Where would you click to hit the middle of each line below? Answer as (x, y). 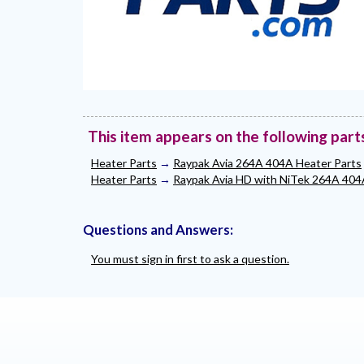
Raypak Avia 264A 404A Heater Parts (267, 163)
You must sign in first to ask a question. (190, 259)
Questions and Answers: (158, 230)
